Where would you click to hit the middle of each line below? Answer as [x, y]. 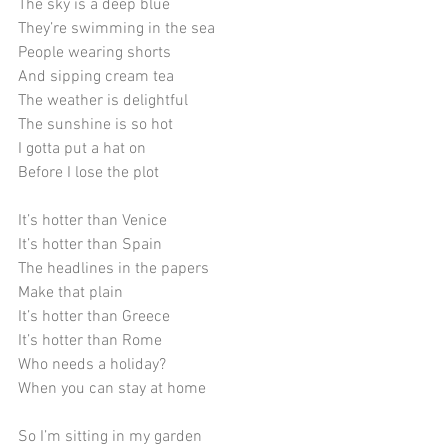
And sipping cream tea [96, 76]
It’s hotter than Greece [94, 316]
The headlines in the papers [113, 268]
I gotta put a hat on [82, 148]
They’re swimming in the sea [116, 28]
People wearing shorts [94, 52]
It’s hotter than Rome [90, 340]
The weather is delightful [103, 100]
